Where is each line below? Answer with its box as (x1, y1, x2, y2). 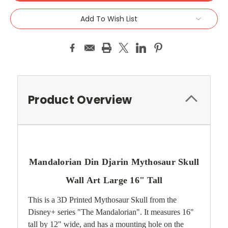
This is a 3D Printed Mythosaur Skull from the (28, 195, 177, 204)
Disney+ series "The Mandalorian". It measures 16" (28, 207, 194, 216)
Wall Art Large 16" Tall (65, 175, 163, 185)
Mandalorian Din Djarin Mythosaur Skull (28, 156, 199, 167)
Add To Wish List (80, 13, 137, 24)
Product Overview (28, 92, 132, 108)
